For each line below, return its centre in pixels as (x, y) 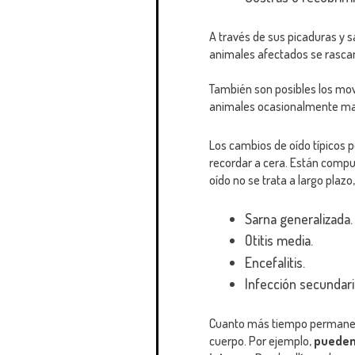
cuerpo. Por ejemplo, (261, 341)
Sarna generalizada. (299, 218)
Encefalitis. (275, 262)
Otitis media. (279, 240)
